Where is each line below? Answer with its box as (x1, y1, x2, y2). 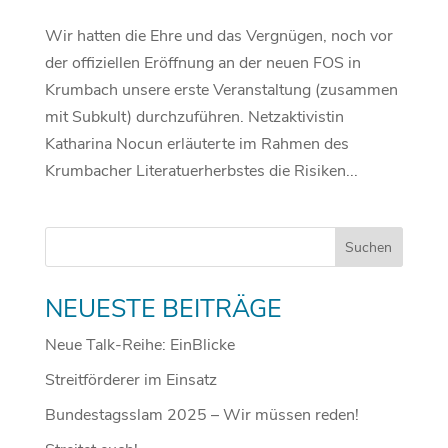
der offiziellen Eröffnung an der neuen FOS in (44, 52, 361, 75)
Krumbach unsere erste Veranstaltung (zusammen (44, 79, 398, 102)
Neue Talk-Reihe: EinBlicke (44, 334, 235, 357)
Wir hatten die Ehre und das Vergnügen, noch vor (44, 25, 393, 48)
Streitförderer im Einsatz (44, 369, 217, 392)
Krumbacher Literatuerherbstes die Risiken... (44, 160, 358, 183)
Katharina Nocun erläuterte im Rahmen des (44, 133, 349, 156)
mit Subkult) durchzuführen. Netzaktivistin (44, 106, 344, 129)
